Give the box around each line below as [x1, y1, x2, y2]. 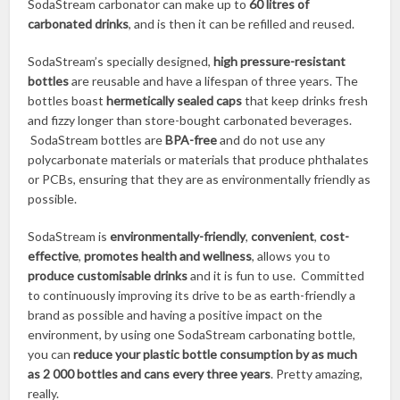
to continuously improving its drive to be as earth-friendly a [28, 287, 356, 304]
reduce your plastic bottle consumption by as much [73, 346, 358, 362]
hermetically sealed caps [106, 93, 243, 109]
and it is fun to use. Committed [187, 268, 365, 284]
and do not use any [217, 132, 326, 148]
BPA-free [165, 132, 218, 148]
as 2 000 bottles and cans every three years [28, 366, 271, 382]
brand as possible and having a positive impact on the [28, 307, 323, 323]
